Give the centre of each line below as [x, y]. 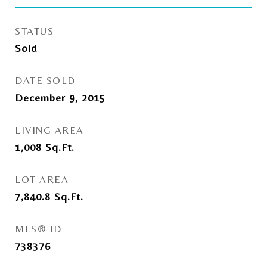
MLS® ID [38, 229]
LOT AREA [42, 179]
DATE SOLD [45, 80]
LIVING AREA [49, 130]
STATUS [34, 31]
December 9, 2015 [60, 97]
